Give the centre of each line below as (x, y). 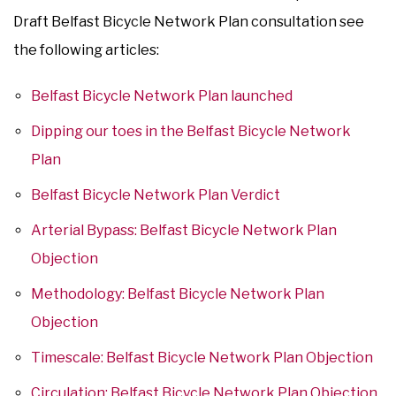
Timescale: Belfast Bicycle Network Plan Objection (202, 357)
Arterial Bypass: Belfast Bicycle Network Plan (184, 230)
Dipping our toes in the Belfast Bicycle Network (191, 131)
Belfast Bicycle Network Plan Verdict (156, 194)
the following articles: (86, 49)
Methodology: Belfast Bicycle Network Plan (178, 293)
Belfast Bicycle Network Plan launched (162, 95)
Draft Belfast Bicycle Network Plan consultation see (189, 21)
